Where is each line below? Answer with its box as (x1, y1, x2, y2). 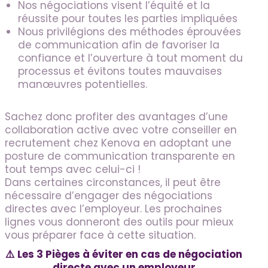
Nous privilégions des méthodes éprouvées (18, 24, 241, 39)
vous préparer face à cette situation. (5, 227, 196, 242)
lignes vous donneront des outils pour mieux (5, 214, 233, 229)
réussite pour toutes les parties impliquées (18, 11, 237, 26)
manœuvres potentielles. (18, 77, 147, 92)
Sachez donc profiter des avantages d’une (5, 109, 228, 124)
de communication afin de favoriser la (18, 37, 220, 52)
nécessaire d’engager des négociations (5, 188, 212, 203)
